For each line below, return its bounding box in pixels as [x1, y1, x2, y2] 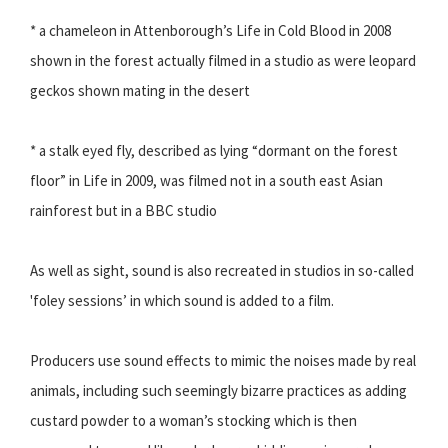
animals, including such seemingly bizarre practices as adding [30, 381, 407, 401]
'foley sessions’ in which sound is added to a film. [30, 291, 334, 311]
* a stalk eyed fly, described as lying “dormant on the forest [30, 141, 398, 161]
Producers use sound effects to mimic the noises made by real [30, 351, 416, 371]
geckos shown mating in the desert [30, 81, 250, 101]
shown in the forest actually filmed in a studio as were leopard [30, 51, 416, 71]
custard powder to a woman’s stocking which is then [30, 411, 357, 431]
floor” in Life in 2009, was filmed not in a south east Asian [30, 171, 383, 191]
